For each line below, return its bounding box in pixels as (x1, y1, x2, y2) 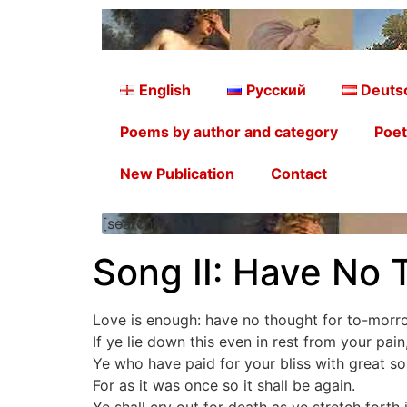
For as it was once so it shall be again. (93, 376, 355, 394)
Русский (245, 81, 306, 99)
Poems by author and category (120, 123, 338, 141)
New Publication (120, 164, 234, 183)
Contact (271, 164, 327, 183)
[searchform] (102, 214, 191, 233)
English (138, 81, 191, 99)
